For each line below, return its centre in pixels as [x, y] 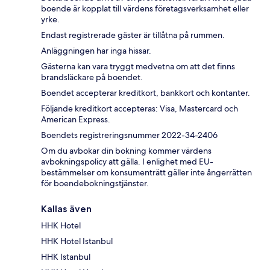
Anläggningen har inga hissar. [96, 50]
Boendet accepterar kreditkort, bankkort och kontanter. [146, 93]
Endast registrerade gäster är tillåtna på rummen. [133, 35]
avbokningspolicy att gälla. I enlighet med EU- [127, 161]
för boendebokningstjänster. [95, 183]
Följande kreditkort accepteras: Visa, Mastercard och [140, 108]
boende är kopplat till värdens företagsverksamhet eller [145, 8]
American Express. [76, 119]
